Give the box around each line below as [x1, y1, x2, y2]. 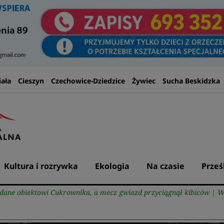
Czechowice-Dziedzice [50, 76, 125, 85]
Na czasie [146, 160, 184, 171]
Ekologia [94, 160, 129, 171]
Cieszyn [17, 76, 44, 85]
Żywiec [131, 76, 155, 85]
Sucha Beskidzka [162, 76, 220, 85]
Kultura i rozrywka [3, 160, 78, 171]
